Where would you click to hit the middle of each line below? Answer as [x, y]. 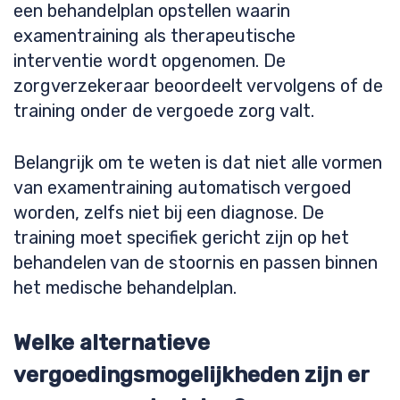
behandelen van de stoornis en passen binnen [196, 262]
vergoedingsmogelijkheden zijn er [191, 375]
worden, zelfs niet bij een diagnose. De [169, 212]
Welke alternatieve [112, 343]
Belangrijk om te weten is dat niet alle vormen [198, 162]
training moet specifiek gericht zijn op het [181, 237]
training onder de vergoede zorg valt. [164, 111]
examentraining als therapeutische [154, 36]
